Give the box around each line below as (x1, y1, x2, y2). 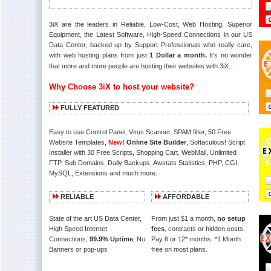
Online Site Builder (125, 139, 186, 146)
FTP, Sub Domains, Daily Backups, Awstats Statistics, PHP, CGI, (49, 159, 239, 166)
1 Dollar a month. (149, 51, 207, 59)
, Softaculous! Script (186, 139, 245, 146)
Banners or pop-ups (49, 246, 108, 253)
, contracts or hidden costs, (165, 225, 245, 232)
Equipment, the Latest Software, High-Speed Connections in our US (49, 31, 252, 38)
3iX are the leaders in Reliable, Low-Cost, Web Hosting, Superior (49, 21, 252, 28)
